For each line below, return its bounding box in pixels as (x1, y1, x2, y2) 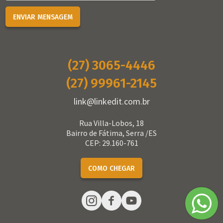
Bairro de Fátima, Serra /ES (66, 127, 157, 138)
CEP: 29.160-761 (85, 137, 138, 148)
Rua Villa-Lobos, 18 (79, 117, 144, 128)
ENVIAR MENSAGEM (13, 13, 73, 22)
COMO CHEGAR (88, 164, 135, 173)
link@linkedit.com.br (73, 95, 150, 107)
